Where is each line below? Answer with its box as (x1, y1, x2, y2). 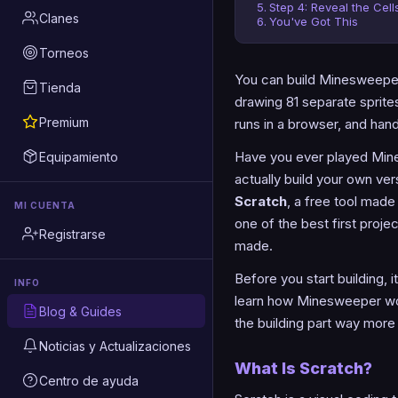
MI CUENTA (14, 200, 76, 211)
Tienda (39, 79, 81, 95)
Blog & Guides (39, 303, 122, 319)
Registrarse (39, 226, 106, 242)
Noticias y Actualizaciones (39, 338, 191, 354)
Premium (39, 114, 89, 130)
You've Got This (269, 13, 358, 28)
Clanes (39, 10, 79, 26)
